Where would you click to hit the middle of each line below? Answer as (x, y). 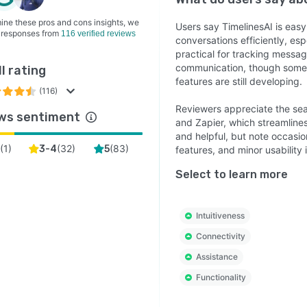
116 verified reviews (98, 34)
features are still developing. (238, 81)
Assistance (217, 257)
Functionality (221, 277)
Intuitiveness (220, 216)
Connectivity (220, 236)
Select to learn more (231, 174)
